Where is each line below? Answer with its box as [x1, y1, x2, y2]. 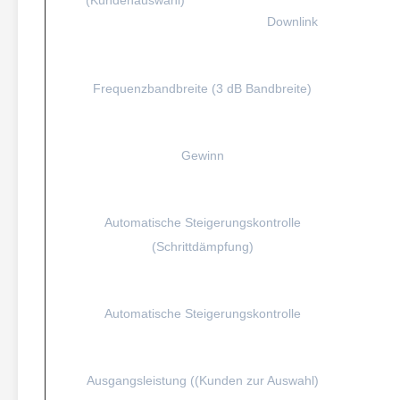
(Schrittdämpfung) [151, 239, 254, 254]
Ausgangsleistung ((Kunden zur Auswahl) [86, 373, 319, 387]
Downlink [266, 14, 318, 29]
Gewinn [180, 148, 224, 162]
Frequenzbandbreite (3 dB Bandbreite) [93, 81, 312, 96]
